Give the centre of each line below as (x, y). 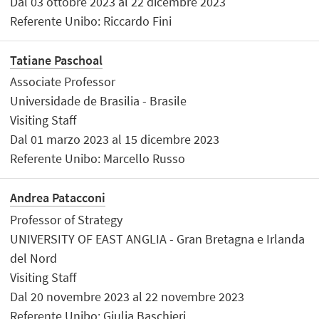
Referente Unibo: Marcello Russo (98, 159)
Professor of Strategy (67, 219)
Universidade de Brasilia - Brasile (99, 101)
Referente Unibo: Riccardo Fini (91, 21)
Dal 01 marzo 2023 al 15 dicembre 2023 (115, 140)
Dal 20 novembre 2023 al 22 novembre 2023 (127, 296)
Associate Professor (63, 82)
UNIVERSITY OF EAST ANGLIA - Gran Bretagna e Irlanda (158, 239)
